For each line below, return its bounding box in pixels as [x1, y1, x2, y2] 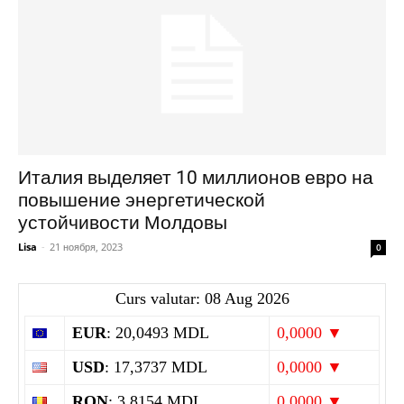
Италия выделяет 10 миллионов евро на [18, 167, 373, 189]
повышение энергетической [18, 189, 265, 212]
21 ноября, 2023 [50, 240, 123, 254]
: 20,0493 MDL [106, 324, 209, 343]
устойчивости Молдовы [18, 212, 227, 234]
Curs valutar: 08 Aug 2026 [115, 289, 289, 308]
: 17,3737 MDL [105, 358, 207, 377]
